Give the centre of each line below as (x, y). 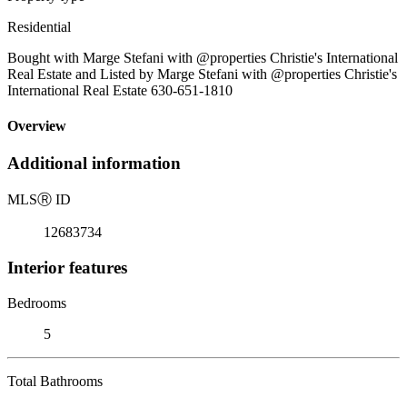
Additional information (94, 164)
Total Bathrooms (55, 381)
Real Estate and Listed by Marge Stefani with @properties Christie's (202, 74)
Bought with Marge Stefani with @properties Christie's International (203, 57)
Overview (37, 126)
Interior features (67, 267)
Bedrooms (37, 303)
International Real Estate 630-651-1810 (120, 90)
